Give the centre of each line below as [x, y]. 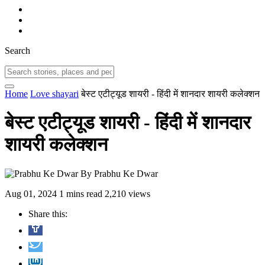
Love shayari [54, 94]
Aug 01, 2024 [31, 193]
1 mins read [81, 193]
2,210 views [127, 193]
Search [17, 51]
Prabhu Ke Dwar [126, 173]
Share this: [48, 214]
